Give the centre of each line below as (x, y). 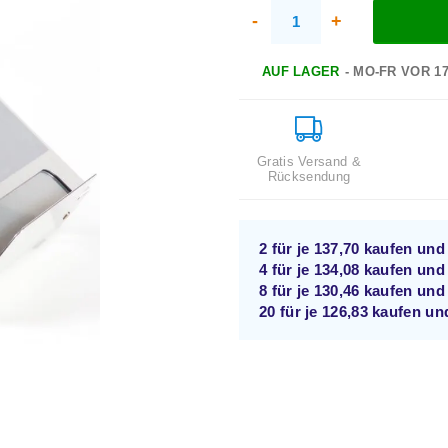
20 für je (290, 312)
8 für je (286, 291)
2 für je (286, 249)
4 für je (286, 270)
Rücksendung (309, 176)
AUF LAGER (300, 71)
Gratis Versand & (309, 161)
